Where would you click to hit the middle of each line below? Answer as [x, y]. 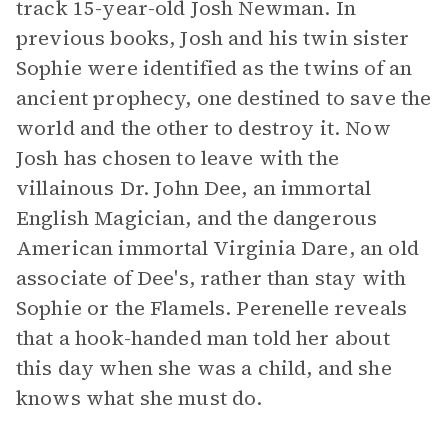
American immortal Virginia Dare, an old [217, 248]
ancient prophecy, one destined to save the [224, 98]
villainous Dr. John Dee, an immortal [194, 188]
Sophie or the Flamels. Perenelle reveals [211, 308]
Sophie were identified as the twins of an [214, 68]
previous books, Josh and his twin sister [212, 38]
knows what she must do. [139, 398]
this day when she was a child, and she [204, 368]
